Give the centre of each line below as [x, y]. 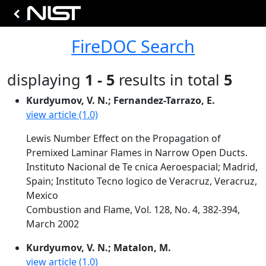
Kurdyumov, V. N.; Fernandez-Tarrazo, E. [121, 100]
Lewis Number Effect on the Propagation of [123, 138]
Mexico [42, 195]
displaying [46, 80]
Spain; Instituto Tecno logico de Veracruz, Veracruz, [142, 181]
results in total [169, 80]
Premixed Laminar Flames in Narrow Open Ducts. [137, 153]
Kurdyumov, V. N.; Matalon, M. [99, 248]
